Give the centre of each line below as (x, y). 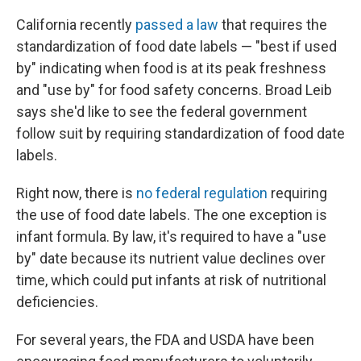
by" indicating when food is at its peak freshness (171, 68)
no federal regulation (203, 193)
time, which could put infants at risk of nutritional (171, 280)
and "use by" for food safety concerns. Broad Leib (174, 90)
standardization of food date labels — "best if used (176, 46)
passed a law (178, 25)
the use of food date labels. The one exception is (172, 215)
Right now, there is (76, 193)
